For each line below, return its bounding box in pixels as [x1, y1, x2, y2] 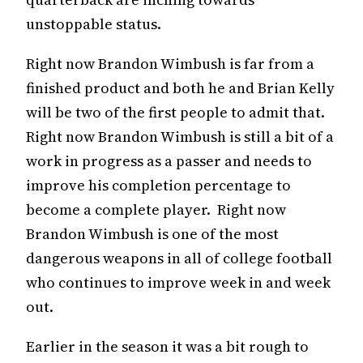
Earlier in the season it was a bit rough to [26, 335, 309, 357]
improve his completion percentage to [26, 174, 291, 195]
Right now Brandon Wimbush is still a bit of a [26, 126, 334, 147]
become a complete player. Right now [26, 199, 286, 220]
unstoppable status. [26, 14, 161, 34]
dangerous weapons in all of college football [26, 247, 332, 268]
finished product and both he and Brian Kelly [26, 77, 335, 98]
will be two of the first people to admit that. [26, 101, 328, 122]
